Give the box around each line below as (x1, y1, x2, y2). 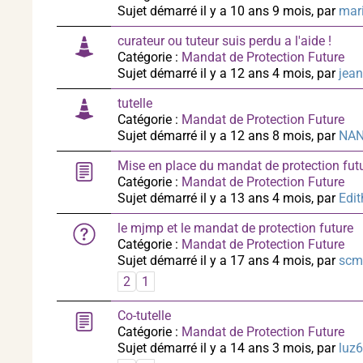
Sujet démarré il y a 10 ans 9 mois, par (117, 3, 339, 19)
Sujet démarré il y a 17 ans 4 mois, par (117, 253, 339, 268)
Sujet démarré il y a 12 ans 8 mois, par (117, 128, 339, 143)
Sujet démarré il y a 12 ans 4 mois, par (117, 66, 339, 81)
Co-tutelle (117, 308, 171, 323)
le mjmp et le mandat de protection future (117, 220, 353, 236)
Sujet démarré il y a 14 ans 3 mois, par (117, 340, 339, 356)
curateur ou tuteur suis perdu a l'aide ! (117, 33, 331, 49)
